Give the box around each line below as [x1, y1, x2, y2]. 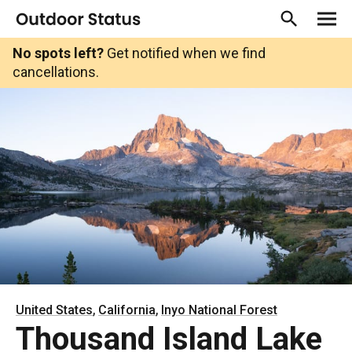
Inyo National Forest [161, 302, 277, 317]
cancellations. [13, 64, 99, 80]
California [98, 302, 156, 317]
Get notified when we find [104, 45, 266, 61]
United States [16, 302, 93, 317]
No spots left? [13, 45, 104, 61]
